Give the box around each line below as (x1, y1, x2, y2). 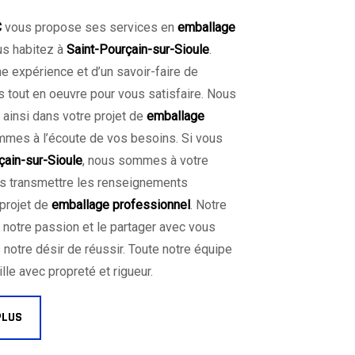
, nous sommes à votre (82, 152, 208, 168)
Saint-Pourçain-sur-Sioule (67, 41, 209, 57)
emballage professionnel (52, 197, 190, 212)
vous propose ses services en (2, 19, 177, 35)
